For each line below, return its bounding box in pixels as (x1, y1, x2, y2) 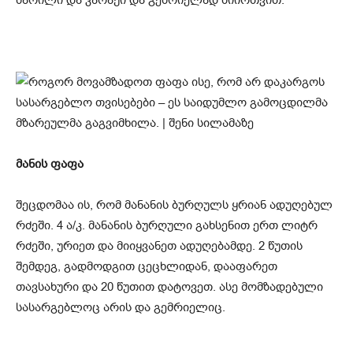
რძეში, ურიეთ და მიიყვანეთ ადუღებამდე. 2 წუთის (16, 237, 303, 254)
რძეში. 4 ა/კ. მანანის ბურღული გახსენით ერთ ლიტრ (16, 217, 318, 233)
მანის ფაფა (16, 155, 84, 172)
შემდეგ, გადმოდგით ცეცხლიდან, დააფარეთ (16, 258, 277, 274)
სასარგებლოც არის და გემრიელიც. (16, 299, 225, 315)
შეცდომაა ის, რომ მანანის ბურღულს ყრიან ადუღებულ (16, 196, 333, 213)
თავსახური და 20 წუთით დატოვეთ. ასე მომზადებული (16, 278, 323, 295)
